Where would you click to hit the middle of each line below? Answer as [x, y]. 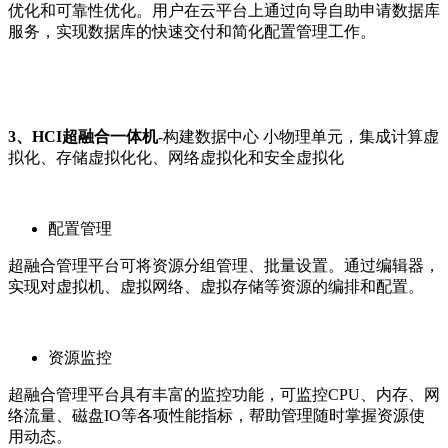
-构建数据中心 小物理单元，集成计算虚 [298, 136]
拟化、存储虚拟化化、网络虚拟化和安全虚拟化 [176, 157]
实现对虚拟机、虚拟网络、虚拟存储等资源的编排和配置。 [216, 286]
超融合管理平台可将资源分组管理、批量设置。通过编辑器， [224, 265]
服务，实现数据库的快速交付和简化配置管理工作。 [192, 31]
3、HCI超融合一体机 [83, 136]
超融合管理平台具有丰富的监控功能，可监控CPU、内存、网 [224, 394]
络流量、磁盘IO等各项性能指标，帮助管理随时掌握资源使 [216, 415]
